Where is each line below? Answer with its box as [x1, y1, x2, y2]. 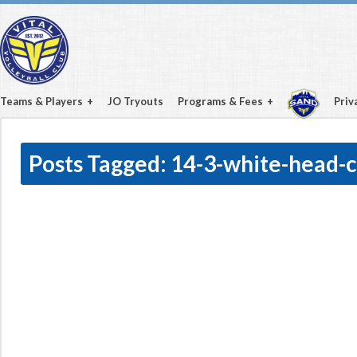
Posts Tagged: [29, 150, 167, 177]
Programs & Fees [178, 95, 263, 108]
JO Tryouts [108, 95, 163, 108]
